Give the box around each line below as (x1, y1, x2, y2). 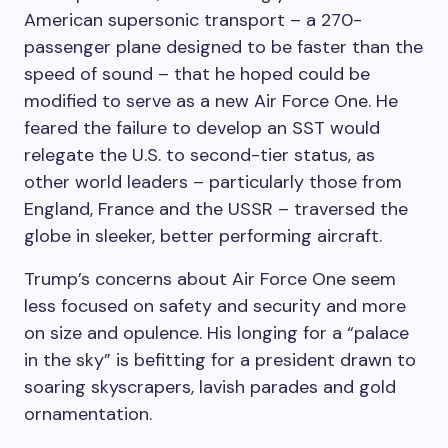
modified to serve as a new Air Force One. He (24, 88, 398, 113)
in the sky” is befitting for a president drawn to (24, 347, 416, 372)
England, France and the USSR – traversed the (24, 196, 408, 221)
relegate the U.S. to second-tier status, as (24, 142, 375, 167)
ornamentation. (24, 401, 152, 426)
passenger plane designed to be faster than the (24, 34, 423, 59)
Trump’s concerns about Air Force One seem (24, 266, 396, 291)
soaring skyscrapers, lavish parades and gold (24, 374, 396, 399)
